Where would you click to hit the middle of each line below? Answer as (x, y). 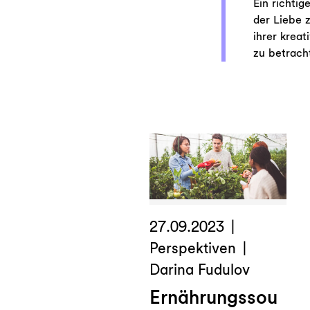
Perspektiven (193, 248)
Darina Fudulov (200, 269)
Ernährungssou (213, 297)
